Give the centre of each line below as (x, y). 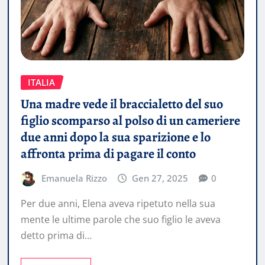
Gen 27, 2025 (160, 178)
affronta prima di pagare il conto (108, 153)
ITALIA (41, 82)
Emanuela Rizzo (74, 178)
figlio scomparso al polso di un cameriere (130, 120)
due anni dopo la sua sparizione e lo (116, 137)
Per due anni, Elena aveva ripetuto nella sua (118, 204)
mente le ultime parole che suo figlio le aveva (121, 220)
